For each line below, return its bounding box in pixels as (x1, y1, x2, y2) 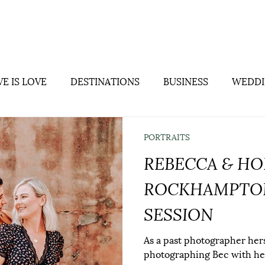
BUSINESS (163, 73, 208, 88)
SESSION (144, 200, 213, 225)
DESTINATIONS (70, 73, 140, 88)
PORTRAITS (144, 130, 190, 143)
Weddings (181, 21, 221, 35)
